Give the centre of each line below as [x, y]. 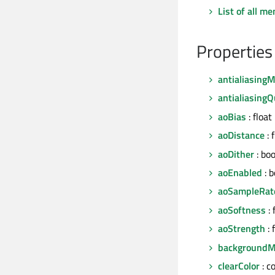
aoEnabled [240, 172]
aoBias [232, 116]
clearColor [239, 265]
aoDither [236, 154]
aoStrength [242, 229]
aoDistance [241, 135]
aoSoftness [242, 210]
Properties [234, 51]
